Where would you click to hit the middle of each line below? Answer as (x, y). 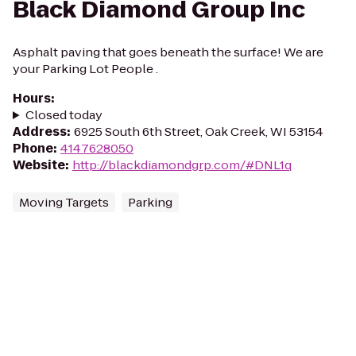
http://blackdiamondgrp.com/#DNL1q (182, 165)
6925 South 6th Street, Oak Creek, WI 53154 (199, 132)
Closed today (64, 115)
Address (40, 132)
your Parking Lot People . (85, 69)
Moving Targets (64, 202)
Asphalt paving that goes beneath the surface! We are (168, 52)
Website (39, 165)
